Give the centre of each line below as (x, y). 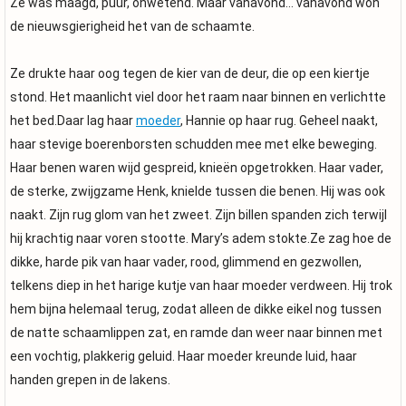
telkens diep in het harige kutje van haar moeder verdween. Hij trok (201, 285)
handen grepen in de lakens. (90, 380)
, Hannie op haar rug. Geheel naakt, (279, 121)
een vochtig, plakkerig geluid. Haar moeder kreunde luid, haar (184, 356)
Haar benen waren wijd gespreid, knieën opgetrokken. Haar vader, (197, 168)
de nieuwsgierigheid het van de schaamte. (132, 26)
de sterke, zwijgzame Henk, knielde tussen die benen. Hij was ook (198, 191)
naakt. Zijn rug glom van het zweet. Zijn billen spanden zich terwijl (198, 215)
